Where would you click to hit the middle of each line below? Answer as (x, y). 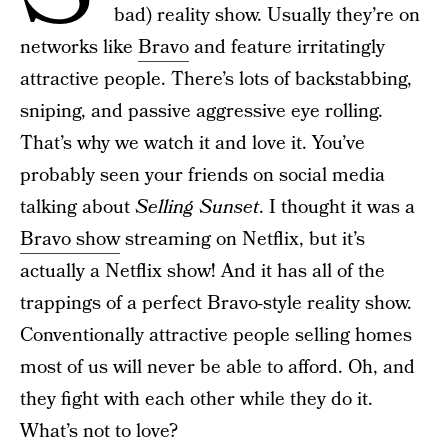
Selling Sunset (197, 207)
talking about (77, 207)
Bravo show (70, 239)
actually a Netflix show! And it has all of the (202, 271)
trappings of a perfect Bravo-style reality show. (216, 303)
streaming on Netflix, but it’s (242, 239)
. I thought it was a (337, 207)
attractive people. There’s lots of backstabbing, (216, 79)
